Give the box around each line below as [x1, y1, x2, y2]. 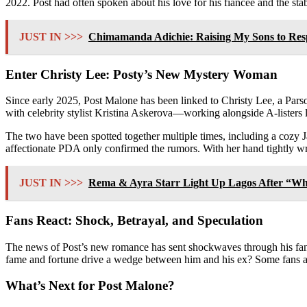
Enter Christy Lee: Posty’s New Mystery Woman [5, 66, 278, 82]
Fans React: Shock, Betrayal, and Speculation [5, 212, 263, 228]
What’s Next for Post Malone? [5, 278, 175, 293]
